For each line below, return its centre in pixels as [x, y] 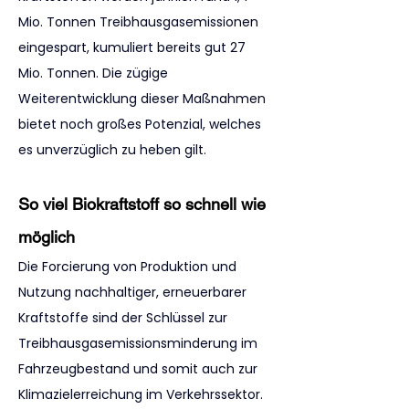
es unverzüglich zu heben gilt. [112, 150]
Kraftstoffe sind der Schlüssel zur [125, 318]
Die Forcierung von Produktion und [129, 267]
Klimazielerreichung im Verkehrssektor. [142, 394]
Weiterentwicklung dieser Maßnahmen [144, 99]
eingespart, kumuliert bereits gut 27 [134, 47]
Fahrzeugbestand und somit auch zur [140, 369]
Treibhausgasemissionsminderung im [140, 343]
